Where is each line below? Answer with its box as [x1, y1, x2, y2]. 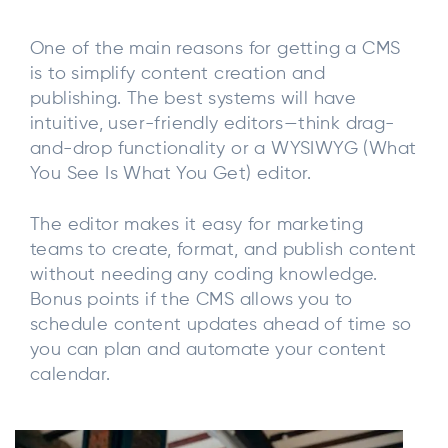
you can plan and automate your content [30, 341, 387, 360]
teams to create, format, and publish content [30, 241, 417, 260]
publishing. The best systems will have [30, 89, 357, 108]
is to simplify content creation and [30, 64, 325, 83]
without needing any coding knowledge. [30, 266, 378, 285]
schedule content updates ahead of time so [30, 316, 412, 335]
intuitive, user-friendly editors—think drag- [30, 114, 395, 133]
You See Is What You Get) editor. [30, 164, 312, 183]
